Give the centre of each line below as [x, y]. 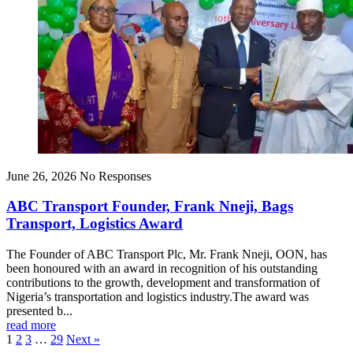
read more [31, 325]
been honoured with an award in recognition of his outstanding [162, 269]
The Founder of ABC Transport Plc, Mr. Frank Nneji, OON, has [167, 255]
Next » [83, 340]
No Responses [115, 176]
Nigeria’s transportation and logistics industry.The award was [158, 297]
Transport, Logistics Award [95, 224]
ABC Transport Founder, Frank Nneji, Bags [150, 206]
